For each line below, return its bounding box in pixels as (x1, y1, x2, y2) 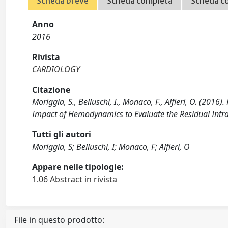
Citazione (32, 84, 71, 95)
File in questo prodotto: (14, 214, 104, 225)
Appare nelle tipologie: (32, 161, 124, 173)
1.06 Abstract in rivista (32, 174, 118, 185)
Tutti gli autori (32, 129, 92, 140)
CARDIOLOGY (32, 64, 80, 75)
